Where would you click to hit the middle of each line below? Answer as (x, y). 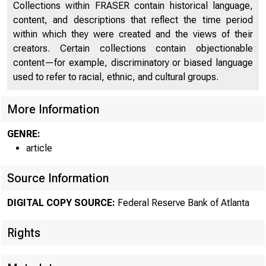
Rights (24, 233)
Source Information (58, 178)
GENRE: (24, 134)
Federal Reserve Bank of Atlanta (182, 203)
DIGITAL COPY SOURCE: (61, 203)
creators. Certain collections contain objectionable (133, 48)
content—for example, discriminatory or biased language (133, 63)
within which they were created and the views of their (133, 34)
